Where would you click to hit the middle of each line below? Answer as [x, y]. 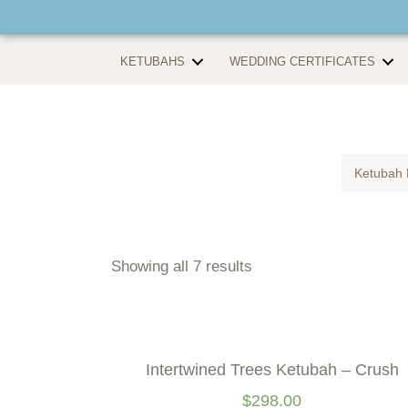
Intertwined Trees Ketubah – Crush [272, 370]
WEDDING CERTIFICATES [302, 61]
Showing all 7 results [182, 266]
